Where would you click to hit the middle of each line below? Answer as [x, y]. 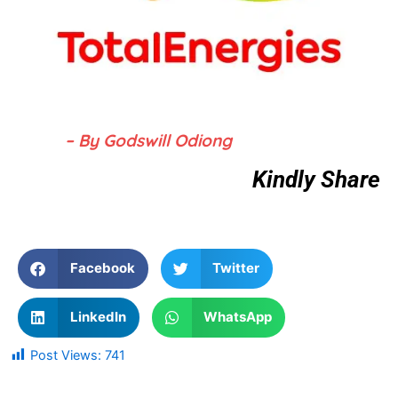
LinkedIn [98, 317]
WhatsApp [238, 317]
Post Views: [66, 355]
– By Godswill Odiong [148, 141]
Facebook [102, 268]
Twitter [236, 268]
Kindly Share [316, 180]
